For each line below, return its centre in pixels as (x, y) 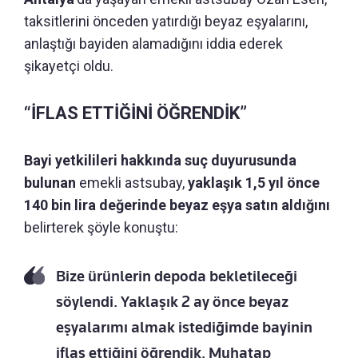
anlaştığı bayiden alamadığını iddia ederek (153, 43)
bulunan (50, 182)
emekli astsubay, (130, 182)
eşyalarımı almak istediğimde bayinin (184, 327)
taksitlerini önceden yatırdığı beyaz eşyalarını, (166, 21)
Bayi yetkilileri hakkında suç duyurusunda (160, 160)
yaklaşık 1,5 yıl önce (252, 182)
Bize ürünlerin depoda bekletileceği (177, 276)
